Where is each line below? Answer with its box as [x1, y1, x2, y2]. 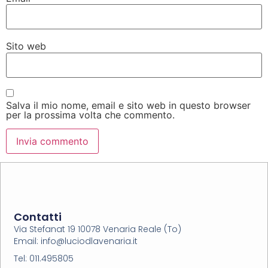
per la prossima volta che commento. [6, 109, 175, 121]
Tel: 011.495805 [14, 252, 74, 264]
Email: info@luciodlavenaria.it [14, 234, 138, 247]
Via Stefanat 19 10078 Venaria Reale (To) [14, 223, 182, 236]
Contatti [14, 209, 62, 225]
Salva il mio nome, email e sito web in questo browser [6, 99, 251, 112]
